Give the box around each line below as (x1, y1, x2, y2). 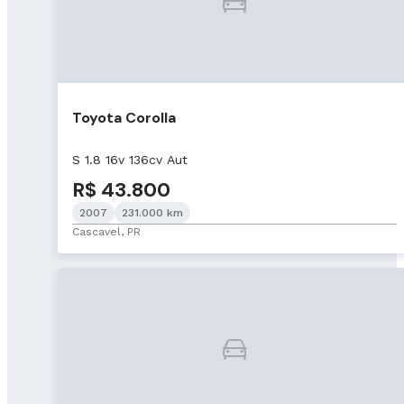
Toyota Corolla (72, 107, 176, 127)
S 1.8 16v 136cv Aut (72, 152, 188, 168)
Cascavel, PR (72, 225, 141, 239)
